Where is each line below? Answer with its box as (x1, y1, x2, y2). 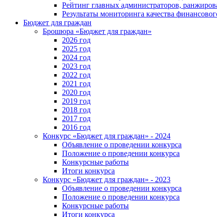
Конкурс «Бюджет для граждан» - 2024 (43, 131, 170, 140)
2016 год (62, 123, 91, 131)
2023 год (62, 62, 91, 70)
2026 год (62, 35, 91, 44)
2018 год (62, 105, 91, 114)
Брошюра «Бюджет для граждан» (43, 27, 152, 35)
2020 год (62, 88, 91, 96)
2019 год (62, 96, 91, 105)
